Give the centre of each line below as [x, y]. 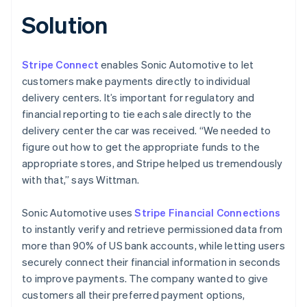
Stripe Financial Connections [208, 212]
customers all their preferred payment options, [134, 294]
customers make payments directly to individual [136, 81]
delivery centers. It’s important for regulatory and [138, 97]
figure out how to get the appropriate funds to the [141, 146]
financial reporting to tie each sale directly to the [137, 113]
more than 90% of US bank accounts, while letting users [153, 245]
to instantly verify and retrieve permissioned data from [152, 229]
